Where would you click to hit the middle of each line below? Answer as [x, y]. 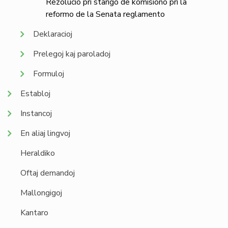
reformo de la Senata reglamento [105, 14]
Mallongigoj [41, 193]
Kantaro [34, 213]
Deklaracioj [53, 34]
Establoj [35, 94]
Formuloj [49, 74]
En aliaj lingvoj [45, 133]
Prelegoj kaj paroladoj [72, 54]
